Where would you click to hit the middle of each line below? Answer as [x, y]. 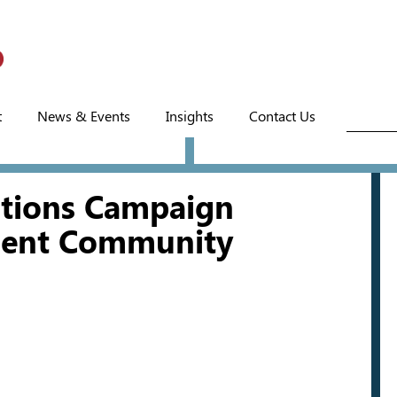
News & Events [84, 117]
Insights [190, 117]
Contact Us [282, 117]
